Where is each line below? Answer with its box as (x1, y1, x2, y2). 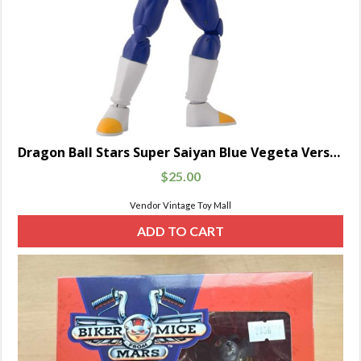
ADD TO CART (137, 223, 224, 239)
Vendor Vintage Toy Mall (130, 200, 231, 211)
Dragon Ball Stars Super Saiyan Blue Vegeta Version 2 (330, 143, 341, 161)
